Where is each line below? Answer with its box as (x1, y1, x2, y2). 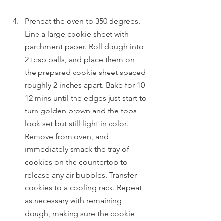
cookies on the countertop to (25, 157, 130, 167)
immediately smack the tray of (25, 145, 131, 154)
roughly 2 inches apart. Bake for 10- (25, 80, 147, 90)
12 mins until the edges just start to (25, 93, 148, 103)
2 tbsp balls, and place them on (25, 55, 137, 64)
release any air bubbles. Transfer (25, 170, 139, 180)
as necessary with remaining (25, 196, 124, 205)
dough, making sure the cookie (25, 209, 137, 218)
